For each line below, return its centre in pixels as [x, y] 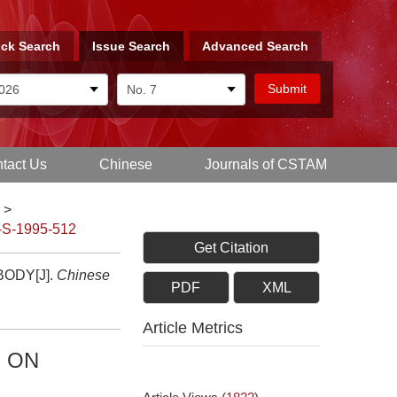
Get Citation [231, 248]
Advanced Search [255, 46]
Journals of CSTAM [265, 164]
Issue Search [131, 46]
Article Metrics [193, 328]
